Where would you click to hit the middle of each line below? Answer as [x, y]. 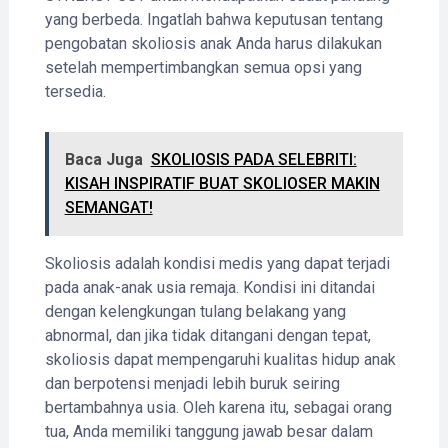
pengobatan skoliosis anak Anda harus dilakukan [213, 43]
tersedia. [75, 91]
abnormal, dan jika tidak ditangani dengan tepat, [207, 335]
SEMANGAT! [108, 207]
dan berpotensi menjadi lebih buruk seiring [192, 383]
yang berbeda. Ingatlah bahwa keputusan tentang [213, 19]
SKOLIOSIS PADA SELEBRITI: [253, 159]
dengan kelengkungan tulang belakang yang [195, 311]
